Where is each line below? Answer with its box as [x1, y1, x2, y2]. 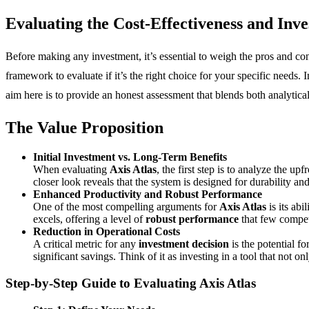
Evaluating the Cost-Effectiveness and [6, 14, 277, 33]
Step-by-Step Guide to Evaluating [6, 275, 199, 290]
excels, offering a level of [33, 213, 146, 226]
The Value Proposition [6, 119, 163, 137]
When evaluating [33, 163, 110, 176]
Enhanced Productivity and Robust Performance [33, 188, 262, 201]
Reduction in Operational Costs [33, 226, 180, 238]
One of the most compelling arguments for [33, 201, 219, 213]
